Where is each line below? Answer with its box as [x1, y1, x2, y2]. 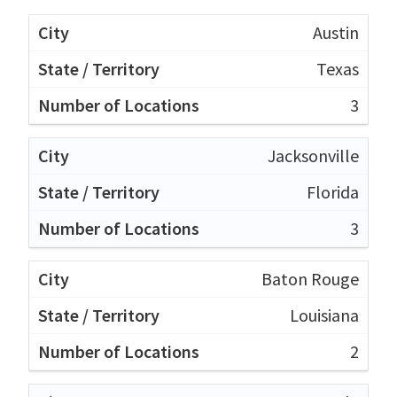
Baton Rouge [261, 267, 359, 290]
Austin [313, 20, 359, 43]
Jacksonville [268, 144, 359, 167]
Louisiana [290, 303, 359, 326]
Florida [307, 180, 359, 203]
